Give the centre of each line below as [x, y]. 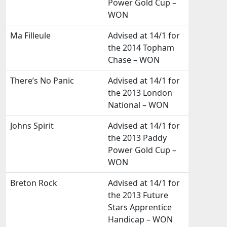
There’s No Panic [42, 81]
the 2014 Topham [141, 48]
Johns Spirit [32, 126]
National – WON [138, 105]
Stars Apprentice [140, 207]
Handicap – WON [140, 219]
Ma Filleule [30, 35]
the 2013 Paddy [137, 138]
